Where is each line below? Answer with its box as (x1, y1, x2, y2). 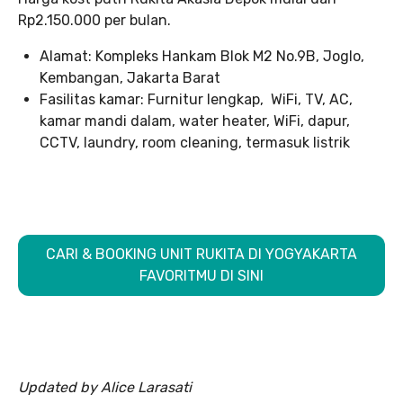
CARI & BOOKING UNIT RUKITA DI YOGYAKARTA (46, 245, 357, 263)
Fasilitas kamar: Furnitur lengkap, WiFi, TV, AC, (40, 90, 353, 108)
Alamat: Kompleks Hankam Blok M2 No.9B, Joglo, (40, 47, 364, 65)
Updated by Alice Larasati (18, 378, 192, 396)
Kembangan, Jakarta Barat (40, 68, 220, 86)
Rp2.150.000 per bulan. (18, 11, 171, 29)
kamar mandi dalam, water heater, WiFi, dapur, (40, 112, 350, 130)
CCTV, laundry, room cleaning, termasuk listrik (40, 133, 350, 151)
